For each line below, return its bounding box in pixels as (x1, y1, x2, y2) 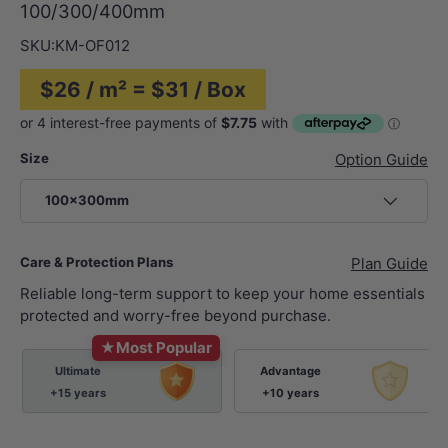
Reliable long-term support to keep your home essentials (20, 283, 425, 303)
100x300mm (45, 192, 129, 209)
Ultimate (54, 363, 101, 378)
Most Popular (116, 337, 212, 357)
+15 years (49, 385, 106, 400)
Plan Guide (351, 253, 428, 273)
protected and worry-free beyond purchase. (20, 305, 331, 325)
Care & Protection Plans (20, 253, 173, 270)
